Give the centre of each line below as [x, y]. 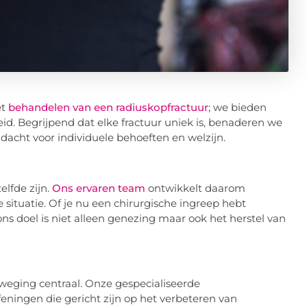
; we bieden [237, 108]
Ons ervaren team [98, 188]
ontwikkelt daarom [195, 188]
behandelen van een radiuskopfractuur [108, 108]
